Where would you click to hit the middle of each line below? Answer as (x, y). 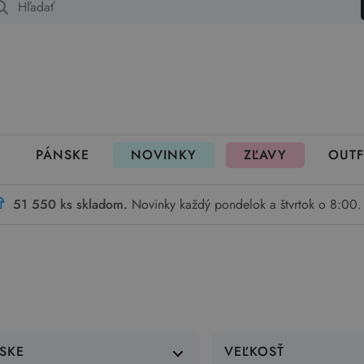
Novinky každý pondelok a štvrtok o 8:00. (247, 204)
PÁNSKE (62, 155)
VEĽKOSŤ (254, 351)
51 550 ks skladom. (70, 204)
